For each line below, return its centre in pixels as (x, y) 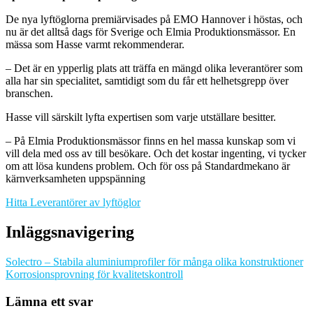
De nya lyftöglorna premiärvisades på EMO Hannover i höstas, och (154, 20)
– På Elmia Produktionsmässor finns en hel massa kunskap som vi (151, 141)
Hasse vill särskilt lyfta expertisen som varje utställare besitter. (141, 117)
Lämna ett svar (49, 301)
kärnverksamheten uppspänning (75, 179)
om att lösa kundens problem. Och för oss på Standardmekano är (148, 166)
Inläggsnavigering (70, 232)
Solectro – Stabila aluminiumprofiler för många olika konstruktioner (154, 261)
